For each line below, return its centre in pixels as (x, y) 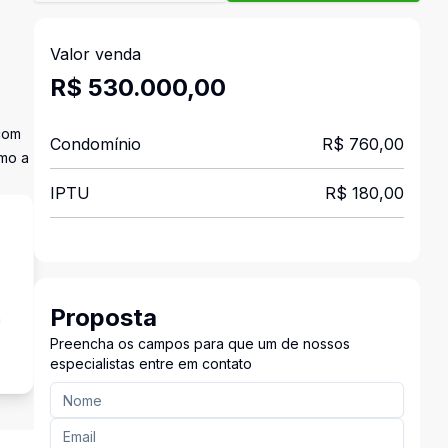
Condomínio (95, 144)
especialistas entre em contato (150, 363)
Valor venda (95, 54)
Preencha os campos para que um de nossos (199, 343)
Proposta (103, 317)
